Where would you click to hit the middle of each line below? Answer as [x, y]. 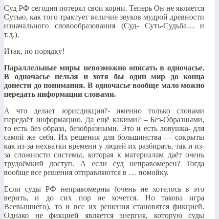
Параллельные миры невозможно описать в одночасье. [104, 67]
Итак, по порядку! [34, 51]
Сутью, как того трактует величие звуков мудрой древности [104, 17]
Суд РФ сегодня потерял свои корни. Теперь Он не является [104, 8]
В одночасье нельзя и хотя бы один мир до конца [104, 76]
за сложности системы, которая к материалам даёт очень [104, 154]
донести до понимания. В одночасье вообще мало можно [104, 85]
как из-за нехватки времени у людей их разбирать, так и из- [104, 146]
